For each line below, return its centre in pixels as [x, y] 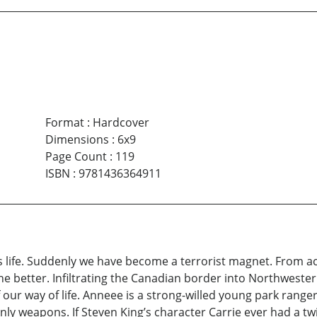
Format [64, 122]
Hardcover [121, 122]
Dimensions [77, 139]
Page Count [76, 156]
